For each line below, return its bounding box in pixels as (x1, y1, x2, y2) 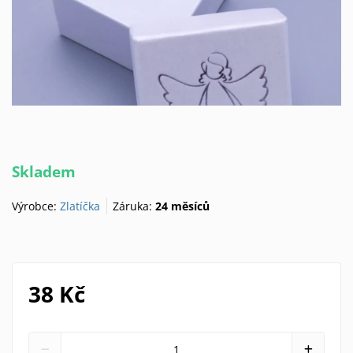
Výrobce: (12, 198, 60, 214)
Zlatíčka (60, 198, 100, 214)
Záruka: (113, 198, 156, 214)
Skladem (12, 162, 76, 182)
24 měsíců (155, 198, 210, 214)
